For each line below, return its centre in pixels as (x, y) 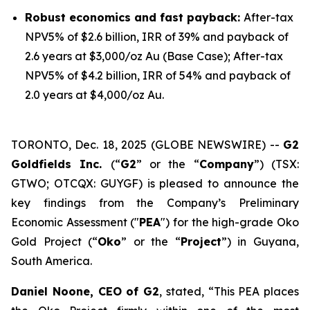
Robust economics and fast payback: (134, 17)
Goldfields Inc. (61, 164)
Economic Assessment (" (75, 222)
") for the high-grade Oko (230, 222)
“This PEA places (253, 291)
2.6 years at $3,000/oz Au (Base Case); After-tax (154, 56)
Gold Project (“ (55, 241)
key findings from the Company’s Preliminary (155, 202)
